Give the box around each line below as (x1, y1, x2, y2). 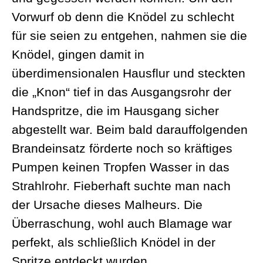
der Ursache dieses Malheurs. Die (12, 198, 203, 211)
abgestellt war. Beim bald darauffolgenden (12, 123, 248, 136)
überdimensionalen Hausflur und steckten (12, 66, 245, 80)
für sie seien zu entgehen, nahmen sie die (12, 29, 247, 42)
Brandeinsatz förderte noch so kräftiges (12, 141, 232, 155)
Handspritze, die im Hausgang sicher (12, 104, 219, 117)
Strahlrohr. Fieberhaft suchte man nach (12, 179, 231, 193)
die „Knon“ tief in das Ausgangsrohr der (12, 85, 231, 99)
